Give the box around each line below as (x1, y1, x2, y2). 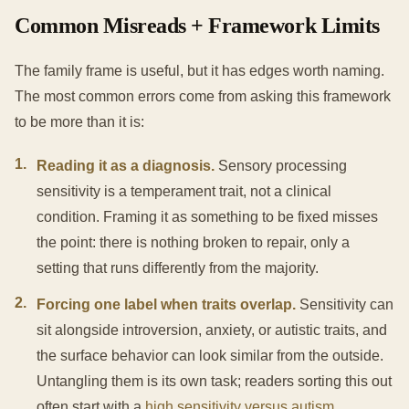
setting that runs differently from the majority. (37, 260, 319, 277)
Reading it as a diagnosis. (37, 158, 215, 174)
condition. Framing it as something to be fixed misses (37, 209, 378, 225)
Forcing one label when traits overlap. (37, 297, 296, 313)
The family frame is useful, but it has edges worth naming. (15, 63, 384, 79)
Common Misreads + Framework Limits (15, 14, 380, 38)
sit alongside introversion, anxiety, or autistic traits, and (37, 322, 387, 339)
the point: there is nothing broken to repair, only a (37, 235, 350, 251)
